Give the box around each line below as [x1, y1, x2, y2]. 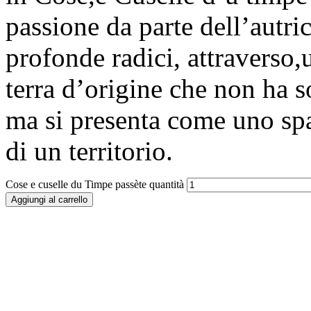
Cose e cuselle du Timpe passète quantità [6, 178, 184, 191]
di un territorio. [6, 136, 173, 167]
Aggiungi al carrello [11, 194, 87, 205]
